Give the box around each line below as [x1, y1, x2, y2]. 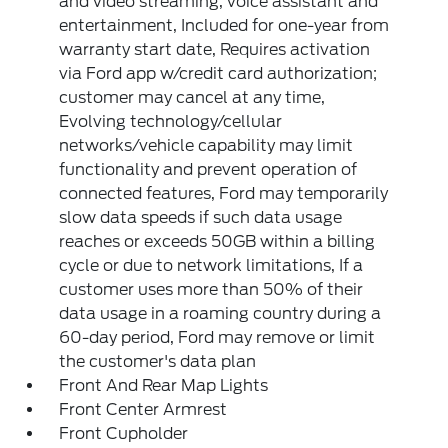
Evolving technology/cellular [59, 112, 283, 131]
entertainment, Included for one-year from [59, 16, 390, 35]
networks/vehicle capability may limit [59, 136, 354, 155]
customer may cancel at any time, [59, 88, 326, 107]
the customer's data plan [59, 352, 257, 371]
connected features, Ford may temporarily [59, 184, 389, 203]
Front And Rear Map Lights [59, 376, 269, 395]
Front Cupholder [59, 424, 189, 443]
